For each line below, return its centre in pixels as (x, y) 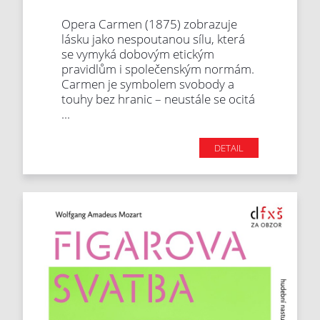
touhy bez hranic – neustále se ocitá (159, 99)
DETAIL (229, 148)
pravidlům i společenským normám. (158, 69)
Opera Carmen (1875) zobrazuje (150, 24)
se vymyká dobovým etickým (138, 54)
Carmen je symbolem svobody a (148, 84)
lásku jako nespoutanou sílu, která (154, 39)
